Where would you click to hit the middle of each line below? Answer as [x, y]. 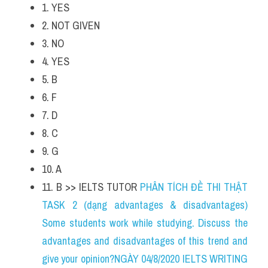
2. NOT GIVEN [71, 25]
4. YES [56, 61]
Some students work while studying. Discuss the [145, 223]
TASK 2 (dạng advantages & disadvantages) [145, 205]
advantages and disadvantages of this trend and [145, 241]
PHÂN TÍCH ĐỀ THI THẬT [194, 187]
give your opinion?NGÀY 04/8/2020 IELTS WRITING [145, 259]
